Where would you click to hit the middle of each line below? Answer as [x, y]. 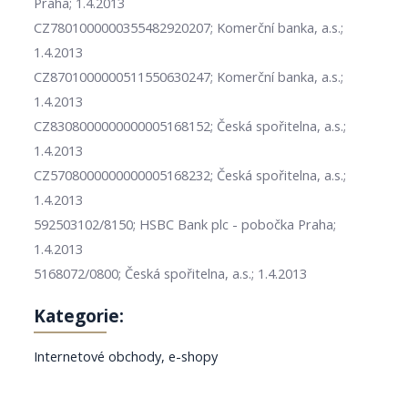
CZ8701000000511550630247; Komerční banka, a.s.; [189, 77]
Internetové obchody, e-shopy [126, 357]
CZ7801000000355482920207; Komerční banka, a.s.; [189, 28]
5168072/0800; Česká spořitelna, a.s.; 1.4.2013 [171, 274]
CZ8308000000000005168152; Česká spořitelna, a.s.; [190, 126]
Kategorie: [79, 316]
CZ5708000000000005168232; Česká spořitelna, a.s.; [190, 175]
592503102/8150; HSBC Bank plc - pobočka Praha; [185, 224]
